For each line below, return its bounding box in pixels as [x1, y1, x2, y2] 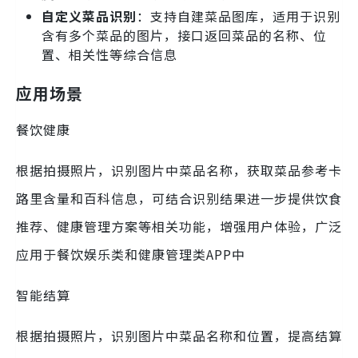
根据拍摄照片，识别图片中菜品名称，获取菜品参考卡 [16, 160, 342, 180]
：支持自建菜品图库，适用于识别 [137, 6, 340, 26]
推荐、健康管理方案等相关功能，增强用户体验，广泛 [16, 216, 342, 236]
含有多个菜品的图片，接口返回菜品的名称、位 [42, 25, 327, 45]
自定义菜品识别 [42, 6, 137, 26]
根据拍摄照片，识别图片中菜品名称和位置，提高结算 [16, 325, 342, 345]
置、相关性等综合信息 [42, 44, 177, 64]
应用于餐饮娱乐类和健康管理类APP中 [16, 244, 245, 264]
